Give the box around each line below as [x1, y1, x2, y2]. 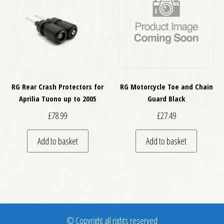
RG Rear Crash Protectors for [11, 81, 104, 92]
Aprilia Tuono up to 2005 [18, 93, 96, 104]
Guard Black [147, 93, 185, 104]
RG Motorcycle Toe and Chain [119, 81, 213, 92]
